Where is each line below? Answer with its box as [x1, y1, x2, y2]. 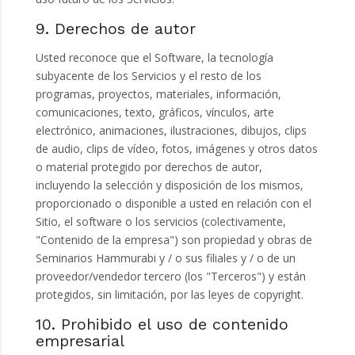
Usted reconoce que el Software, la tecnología [35, 50, 273, 66]
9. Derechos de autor [35, 20, 196, 39]
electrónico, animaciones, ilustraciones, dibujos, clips [35, 123, 307, 139]
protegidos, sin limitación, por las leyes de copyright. [35, 287, 303, 303]
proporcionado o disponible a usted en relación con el [35, 196, 311, 212]
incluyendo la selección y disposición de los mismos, [35, 177, 303, 193]
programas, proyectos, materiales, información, [35, 86, 281, 102]
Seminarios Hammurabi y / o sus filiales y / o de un [35, 250, 296, 266]
